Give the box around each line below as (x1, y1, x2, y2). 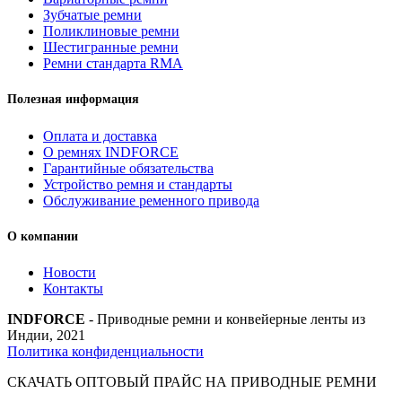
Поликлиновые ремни (43, 22, 179, 39)
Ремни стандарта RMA (43, 55, 183, 71)
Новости (43, 265, 96, 281)
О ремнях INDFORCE (43, 144, 179, 160)
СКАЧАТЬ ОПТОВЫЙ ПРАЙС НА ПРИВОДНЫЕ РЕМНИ (7, 374, 377, 390)
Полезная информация (7, 92, 139, 107)
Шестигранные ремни (43, 39, 179, 55)
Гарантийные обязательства (43, 160, 214, 176)
